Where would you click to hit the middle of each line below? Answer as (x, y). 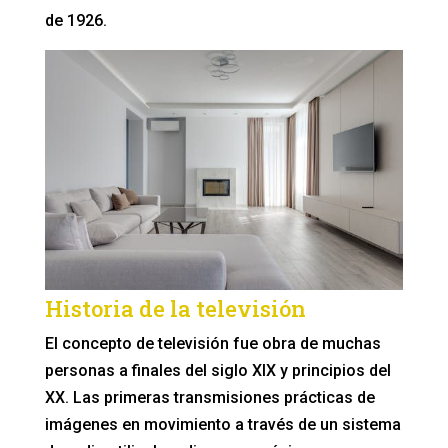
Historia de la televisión (175, 308)
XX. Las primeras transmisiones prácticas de (209, 397)
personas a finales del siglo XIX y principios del (217, 370)
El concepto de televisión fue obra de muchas (212, 343)
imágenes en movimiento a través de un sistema (222, 424)
